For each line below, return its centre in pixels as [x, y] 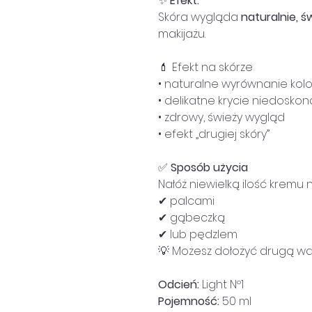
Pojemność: [189, 301]
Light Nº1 [221, 284]
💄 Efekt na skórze [205, 67]
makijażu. [182, 33]
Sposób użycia [208, 167]
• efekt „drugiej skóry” [214, 134]
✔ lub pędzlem [198, 234]
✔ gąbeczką [192, 217]
